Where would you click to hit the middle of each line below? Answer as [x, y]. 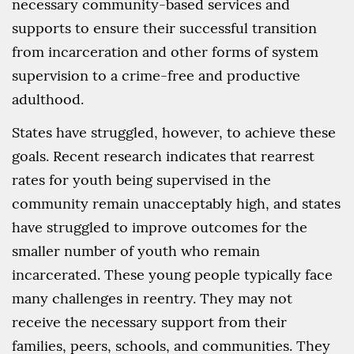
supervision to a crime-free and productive [156, 75]
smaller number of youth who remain [136, 251]
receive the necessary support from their [149, 322]
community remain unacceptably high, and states [176, 203]
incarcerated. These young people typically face [172, 275]
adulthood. [48, 99]
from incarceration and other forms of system [165, 52]
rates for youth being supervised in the [141, 180]
